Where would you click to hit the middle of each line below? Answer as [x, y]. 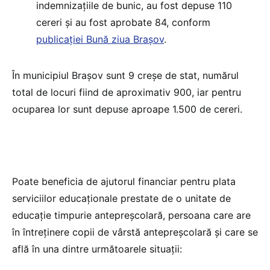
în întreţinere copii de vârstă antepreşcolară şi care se [135, 232]
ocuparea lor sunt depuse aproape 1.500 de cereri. [127, 109]
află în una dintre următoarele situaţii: [97, 249]
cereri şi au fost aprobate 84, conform [123, 22]
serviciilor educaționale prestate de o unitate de [121, 198]
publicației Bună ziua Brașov [100, 39]
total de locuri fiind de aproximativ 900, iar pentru [127, 92]
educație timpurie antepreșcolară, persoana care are [131, 215]
